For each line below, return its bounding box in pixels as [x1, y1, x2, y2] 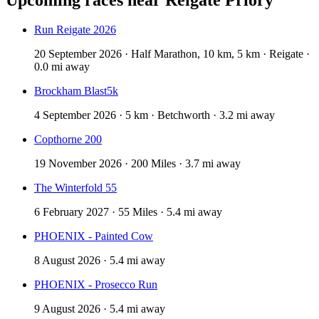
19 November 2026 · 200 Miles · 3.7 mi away [34, 157, 241, 170]
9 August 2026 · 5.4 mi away [34, 303, 165, 315]
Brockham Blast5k [34, 85, 118, 98]
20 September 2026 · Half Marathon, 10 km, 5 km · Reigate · [34, 48, 310, 61]
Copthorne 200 [34, 133, 102, 146]
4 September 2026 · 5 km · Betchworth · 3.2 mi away [34, 109, 275, 122]
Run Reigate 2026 [34, 23, 116, 36]
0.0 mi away [34, 61, 90, 73]
